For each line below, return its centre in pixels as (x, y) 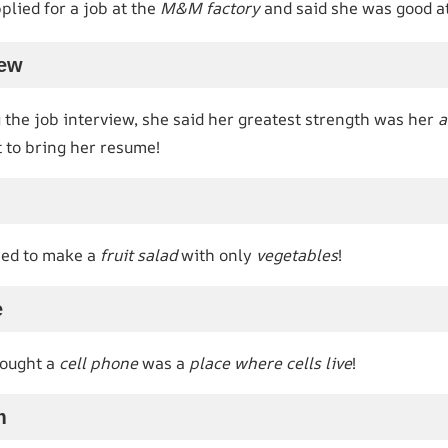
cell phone (98, 362)
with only (216, 254)
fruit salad (138, 254)
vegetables (297, 254)
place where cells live (270, 362)
